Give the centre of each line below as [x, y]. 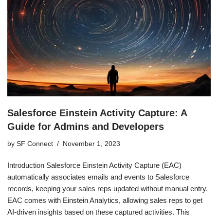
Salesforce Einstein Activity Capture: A [97, 113]
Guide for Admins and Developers [86, 126]
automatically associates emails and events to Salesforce [98, 177]
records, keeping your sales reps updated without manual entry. [108, 188]
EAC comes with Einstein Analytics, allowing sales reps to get [105, 200]
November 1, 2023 [91, 144]
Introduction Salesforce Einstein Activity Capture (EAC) [94, 165]
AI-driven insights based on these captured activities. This [99, 212]
